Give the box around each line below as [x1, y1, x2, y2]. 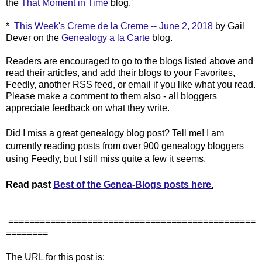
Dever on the [6, 32, 59, 43]
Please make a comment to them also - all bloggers [6, 91, 217, 101]
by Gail [215, 20, 244, 31]
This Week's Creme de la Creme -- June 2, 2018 [14, 20, 213, 31]
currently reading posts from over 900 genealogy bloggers [6, 140, 244, 151]
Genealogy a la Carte [61, 32, 150, 43]
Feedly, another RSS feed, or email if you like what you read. [6, 79, 256, 89]
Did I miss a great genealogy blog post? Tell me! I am [6, 127, 224, 138]
